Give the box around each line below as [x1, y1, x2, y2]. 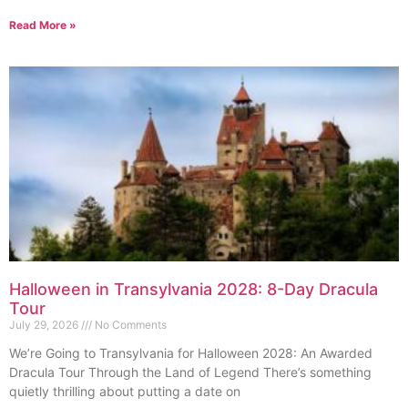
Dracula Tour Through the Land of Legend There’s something [9, 363, 372, 380]
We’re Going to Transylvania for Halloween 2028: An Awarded [9, 344, 372, 361]
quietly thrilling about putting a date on [9, 382, 240, 399]
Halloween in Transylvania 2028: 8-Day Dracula [9, 279, 378, 299]
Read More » [9, 17, 76, 32]
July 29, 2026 [9, 317, 81, 331]
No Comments [92, 317, 167, 331]
